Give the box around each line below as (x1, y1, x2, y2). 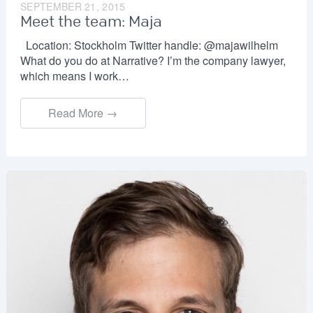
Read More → (48, 105, 118, 122)
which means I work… (20, 68, 129, 85)
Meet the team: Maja (20, 12, 162, 32)
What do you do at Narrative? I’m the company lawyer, (20, 52, 286, 69)
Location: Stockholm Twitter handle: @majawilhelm (20, 37, 278, 54)
